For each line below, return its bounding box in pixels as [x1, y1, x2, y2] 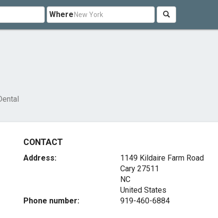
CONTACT [23, 137, 63, 147]
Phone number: [23, 196, 80, 205]
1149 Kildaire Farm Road [120, 153, 204, 163]
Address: [23, 153, 57, 163]
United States [120, 185, 166, 195]
